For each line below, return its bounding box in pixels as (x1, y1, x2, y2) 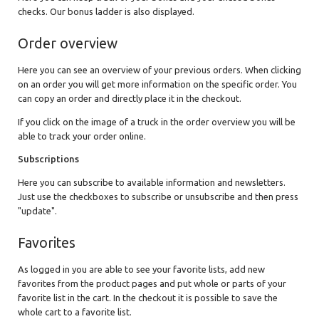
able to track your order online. (18, 130, 146, 141)
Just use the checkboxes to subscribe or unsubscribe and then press (18, 191, 298, 202)
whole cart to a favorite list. (18, 306, 132, 317)
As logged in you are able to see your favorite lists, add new (18, 263, 265, 274)
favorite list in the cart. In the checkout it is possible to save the (18, 292, 278, 303)
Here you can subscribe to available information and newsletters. (18, 177, 286, 187)
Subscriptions (18, 153, 79, 164)
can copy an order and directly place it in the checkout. (18, 93, 241, 103)
